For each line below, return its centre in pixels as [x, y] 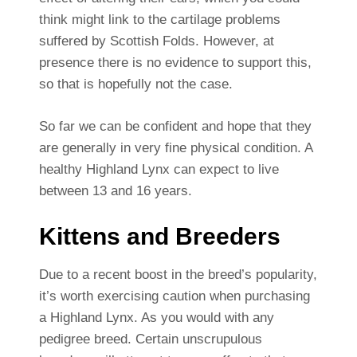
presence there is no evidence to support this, [175, 63]
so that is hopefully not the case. [135, 84]
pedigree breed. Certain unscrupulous [150, 339]
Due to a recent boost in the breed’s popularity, [178, 275]
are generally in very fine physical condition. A [175, 148]
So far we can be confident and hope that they [175, 127]
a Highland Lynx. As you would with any [156, 318]
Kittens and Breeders [159, 237]
